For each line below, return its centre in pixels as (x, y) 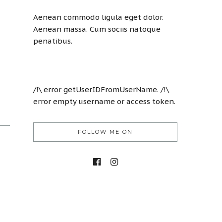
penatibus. (53, 41)
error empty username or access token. (104, 101)
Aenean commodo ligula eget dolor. (98, 17)
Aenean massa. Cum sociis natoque (97, 29)
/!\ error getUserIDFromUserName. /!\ (101, 89)
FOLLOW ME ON (105, 132)
